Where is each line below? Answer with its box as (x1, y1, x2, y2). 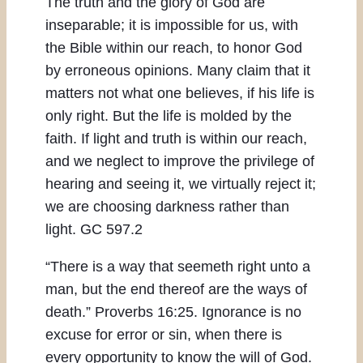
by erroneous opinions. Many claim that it (45, 62, 310, 79)
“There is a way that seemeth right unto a (45, 258, 310, 275)
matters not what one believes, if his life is (45, 85, 314, 102)
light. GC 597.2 (45, 221, 143, 238)
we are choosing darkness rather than (45, 199, 289, 216)
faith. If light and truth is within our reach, (45, 130, 307, 147)
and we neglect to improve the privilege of (45, 153, 314, 170)
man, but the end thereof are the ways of (45, 281, 307, 298)
